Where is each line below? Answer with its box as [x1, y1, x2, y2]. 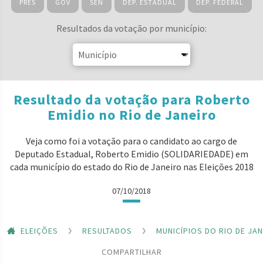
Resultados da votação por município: [56, 22, 207, 34]
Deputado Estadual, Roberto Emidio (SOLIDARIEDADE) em [15, 148, 248, 160]
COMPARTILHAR [101, 246, 162, 257]
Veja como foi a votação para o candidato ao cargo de [26, 135, 237, 147]
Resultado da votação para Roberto [13, 90, 250, 109]
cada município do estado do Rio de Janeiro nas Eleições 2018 [9, 161, 254, 173]
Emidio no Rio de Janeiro [47, 106, 216, 124]
